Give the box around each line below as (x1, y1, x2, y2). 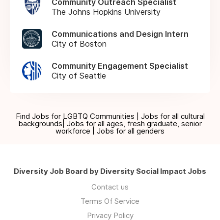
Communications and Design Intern (52, 28, 189, 39)
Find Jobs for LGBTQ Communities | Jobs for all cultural (15, 111, 205, 121)
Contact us (91, 182, 129, 192)
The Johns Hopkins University (52, 6, 161, 17)
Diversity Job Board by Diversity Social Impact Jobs (14, 166, 206, 176)
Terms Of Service (81, 196, 139, 206)
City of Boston (52, 38, 107, 49)
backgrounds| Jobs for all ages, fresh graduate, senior (18, 118, 202, 128)
